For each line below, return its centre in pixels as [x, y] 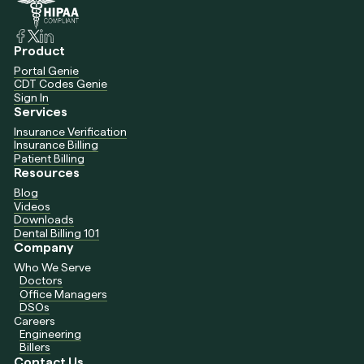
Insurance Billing [56, 145]
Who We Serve [53, 268]
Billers [35, 347]
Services [41, 112]
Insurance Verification [71, 131]
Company [44, 248]
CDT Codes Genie [61, 84]
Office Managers [64, 294]
